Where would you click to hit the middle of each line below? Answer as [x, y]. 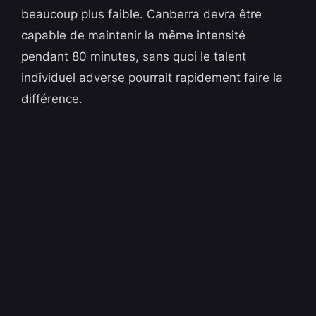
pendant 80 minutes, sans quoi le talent [134, 57]
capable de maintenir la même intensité [134, 36]
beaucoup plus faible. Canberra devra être [142, 14]
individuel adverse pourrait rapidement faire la [152, 78]
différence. [52, 99]
